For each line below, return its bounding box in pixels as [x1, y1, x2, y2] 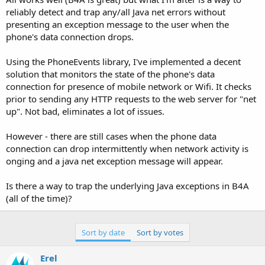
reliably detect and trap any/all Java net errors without [6, 5, 225, 18]
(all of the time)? [6, 192, 72, 204]
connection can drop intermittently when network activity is [6, 142, 248, 154]
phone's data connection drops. [6, 30, 134, 43]
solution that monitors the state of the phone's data [6, 67, 215, 80]
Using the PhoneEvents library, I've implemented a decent [6, 55, 241, 67]
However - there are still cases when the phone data [6, 130, 216, 142]
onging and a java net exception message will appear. [6, 154, 223, 167]
